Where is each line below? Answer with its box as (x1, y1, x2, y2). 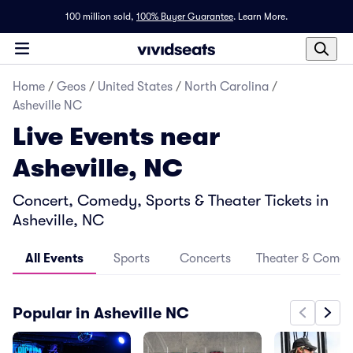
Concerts (180, 251, 231, 266)
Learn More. (238, 11, 288, 22)
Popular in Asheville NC (13, 303, 189, 322)
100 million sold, (65, 11, 134, 22)
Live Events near (13, 122, 220, 151)
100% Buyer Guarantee (136, 11, 233, 22)
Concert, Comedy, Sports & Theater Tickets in (13, 191, 329, 210)
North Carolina (184, 80, 269, 94)
